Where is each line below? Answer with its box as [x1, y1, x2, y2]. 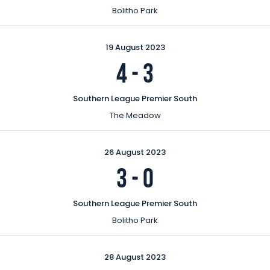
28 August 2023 [104, 251, 166, 263]
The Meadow [109, 109, 161, 121]
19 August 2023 [105, 41, 165, 53]
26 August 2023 [104, 146, 166, 158]
